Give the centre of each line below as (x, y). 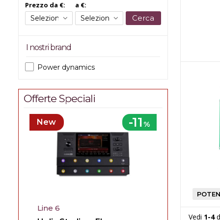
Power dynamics (66, 67)
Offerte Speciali (59, 98)
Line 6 (48, 208)
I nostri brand (49, 47)
